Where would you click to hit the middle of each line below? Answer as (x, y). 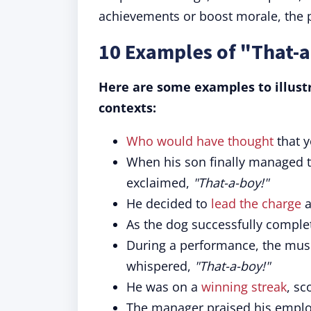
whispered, (160, 266)
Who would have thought (200, 141)
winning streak (244, 287)
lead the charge (256, 203)
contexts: (127, 108)
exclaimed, (160, 183)
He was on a (164, 287)
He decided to (169, 203)
